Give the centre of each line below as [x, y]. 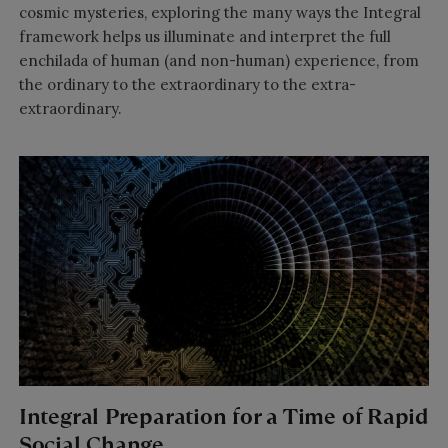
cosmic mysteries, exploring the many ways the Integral [219, 12]
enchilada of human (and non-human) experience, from [218, 60]
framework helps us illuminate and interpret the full [204, 36]
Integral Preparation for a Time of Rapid [223, 417]
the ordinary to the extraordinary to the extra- [187, 84]
